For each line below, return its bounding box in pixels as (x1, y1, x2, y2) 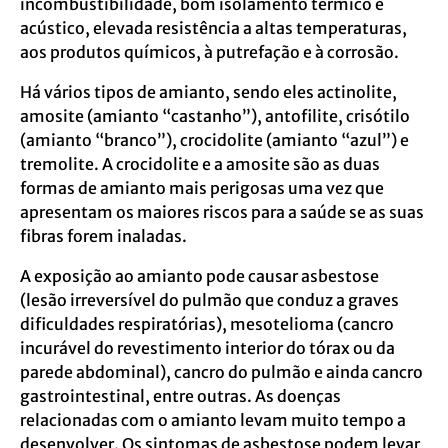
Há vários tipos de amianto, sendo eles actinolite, (20, 81, 397, 102)
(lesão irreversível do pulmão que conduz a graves (20, 289, 399, 310)
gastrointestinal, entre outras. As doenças (20, 385, 341, 406)
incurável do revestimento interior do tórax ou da (20, 337, 395, 358)
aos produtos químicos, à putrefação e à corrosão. (20, 41, 399, 62)
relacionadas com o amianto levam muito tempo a (20, 409, 406, 430)
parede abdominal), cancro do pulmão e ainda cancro (20, 361, 423, 382)
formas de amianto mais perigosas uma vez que (20, 177, 384, 198)
